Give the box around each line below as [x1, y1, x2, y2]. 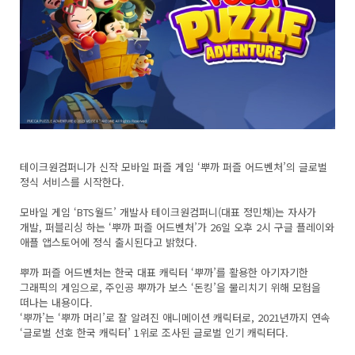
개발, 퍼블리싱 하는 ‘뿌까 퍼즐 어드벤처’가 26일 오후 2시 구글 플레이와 [20, 219, 335, 235]
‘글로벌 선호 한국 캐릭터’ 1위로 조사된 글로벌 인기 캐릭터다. [20, 324, 289, 340]
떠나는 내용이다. [20, 294, 97, 310]
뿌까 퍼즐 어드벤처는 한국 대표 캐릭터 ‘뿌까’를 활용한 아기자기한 [20, 264, 309, 280]
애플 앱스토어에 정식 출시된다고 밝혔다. [20, 234, 198, 250]
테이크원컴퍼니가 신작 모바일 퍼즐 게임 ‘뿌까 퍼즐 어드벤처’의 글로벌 [20, 158, 328, 174]
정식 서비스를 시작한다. [20, 174, 125, 189]
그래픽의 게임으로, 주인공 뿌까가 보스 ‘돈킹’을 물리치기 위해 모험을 [20, 279, 322, 295]
